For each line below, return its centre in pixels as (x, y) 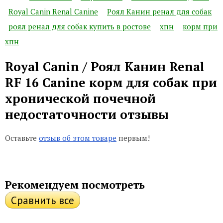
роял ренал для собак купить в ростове (80, 26)
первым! (133, 138)
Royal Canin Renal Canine (53, 11)
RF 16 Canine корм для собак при (111, 82)
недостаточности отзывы (87, 114)
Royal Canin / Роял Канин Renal (105, 66)
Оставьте (22, 138)
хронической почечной (80, 98)
